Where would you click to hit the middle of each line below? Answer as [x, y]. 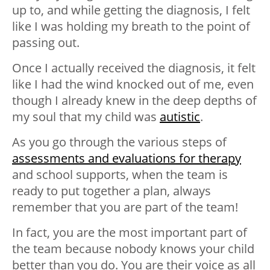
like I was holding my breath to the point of [131, 27]
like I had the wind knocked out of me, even [133, 84]
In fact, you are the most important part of [130, 233]
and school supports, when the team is [120, 175]
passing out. [46, 43]
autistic [180, 117]
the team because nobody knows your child [133, 249]
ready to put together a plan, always [111, 191]
